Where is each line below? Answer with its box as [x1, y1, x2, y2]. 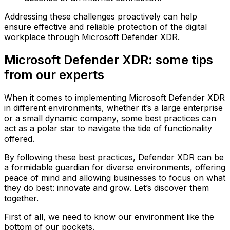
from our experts [4, 67, 104, 82]
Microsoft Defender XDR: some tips [4, 52, 213, 67]
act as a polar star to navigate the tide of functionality [4, 123, 212, 133]
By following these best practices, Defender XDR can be [4, 151, 224, 162]
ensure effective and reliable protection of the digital [4, 21, 207, 32]
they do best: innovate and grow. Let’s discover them [4, 182, 209, 193]
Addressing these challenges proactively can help [4, 11, 197, 22]
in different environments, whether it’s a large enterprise [4, 102, 223, 113]
